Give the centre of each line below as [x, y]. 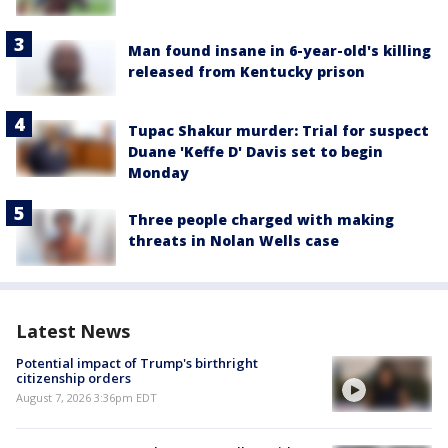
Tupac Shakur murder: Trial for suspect [278, 131]
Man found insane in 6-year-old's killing [279, 51]
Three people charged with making [261, 220]
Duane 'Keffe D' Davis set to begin [255, 152]
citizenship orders [73, 377]
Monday [158, 173]
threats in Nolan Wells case [233, 241]
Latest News [73, 330]
